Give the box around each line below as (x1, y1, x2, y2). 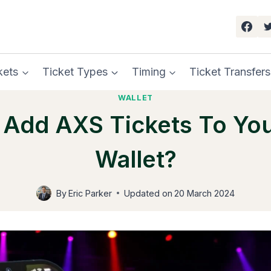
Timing (131, 65, 166, 78)
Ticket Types (42, 65, 108, 78)
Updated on (124, 188, 172, 198)
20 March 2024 (174, 188, 235, 198)
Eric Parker (68, 188, 112, 198)
